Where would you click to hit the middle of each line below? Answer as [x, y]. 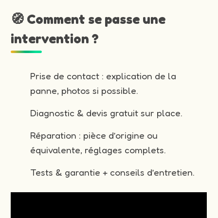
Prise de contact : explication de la [103, 76]
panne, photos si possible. [84, 90]
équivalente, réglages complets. [98, 150]
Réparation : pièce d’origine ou [94, 135]
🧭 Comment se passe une [88, 19]
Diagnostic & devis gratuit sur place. [107, 113]
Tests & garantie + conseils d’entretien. [113, 172]
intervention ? [55, 38]
